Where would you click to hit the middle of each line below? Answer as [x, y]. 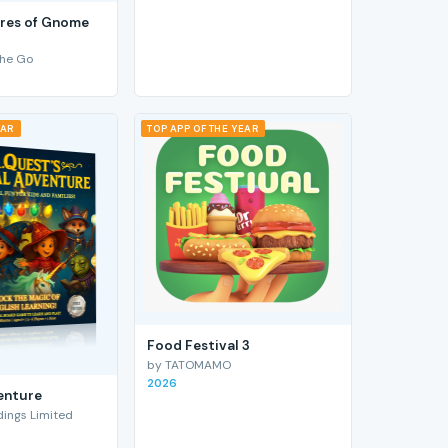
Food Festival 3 [199, 345]
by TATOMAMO [189, 364]
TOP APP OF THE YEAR [203, 129]
